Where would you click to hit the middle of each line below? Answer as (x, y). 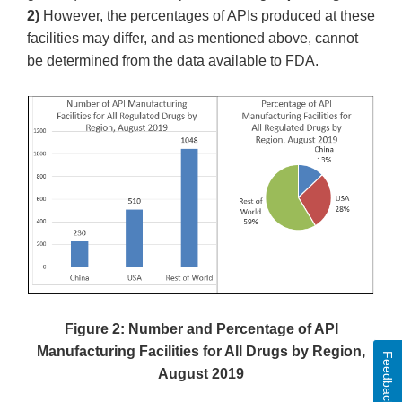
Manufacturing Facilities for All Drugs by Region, (201, 351)
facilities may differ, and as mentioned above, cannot (192, 38)
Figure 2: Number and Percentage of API (201, 329)
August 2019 (201, 374)
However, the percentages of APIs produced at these (209, 15)
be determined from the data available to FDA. (173, 60)
